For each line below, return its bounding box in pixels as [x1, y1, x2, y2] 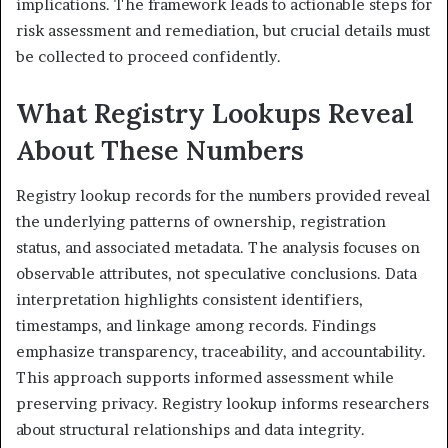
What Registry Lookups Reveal [16, 96, 414, 131]
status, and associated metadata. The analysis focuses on [16, 237, 420, 257]
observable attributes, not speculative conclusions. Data [16, 263, 417, 283]
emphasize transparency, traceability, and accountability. [16, 341, 426, 361]
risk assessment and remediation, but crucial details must [16, 21, 430, 41]
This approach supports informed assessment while [16, 367, 394, 387]
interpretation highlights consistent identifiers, [16, 289, 363, 309]
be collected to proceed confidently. [16, 47, 281, 67]
